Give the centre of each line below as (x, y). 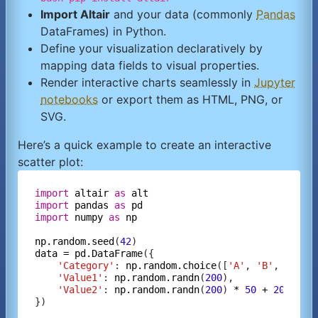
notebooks (69, 100)
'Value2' (80, 290)
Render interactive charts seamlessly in (147, 83)
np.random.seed (75, 242)
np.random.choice (171, 266)
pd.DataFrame (109, 254)
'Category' (86, 266)
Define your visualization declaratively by (152, 49)
